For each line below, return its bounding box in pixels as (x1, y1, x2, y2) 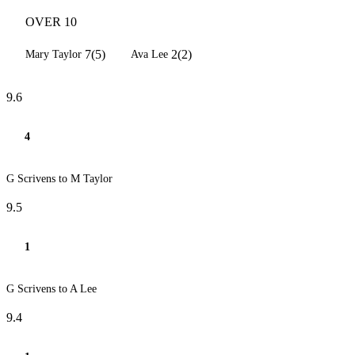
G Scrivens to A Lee (6, 283, 97, 295)
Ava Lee (131, 48, 168, 60)
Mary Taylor (25, 48, 82, 60)
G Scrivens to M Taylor (6, 173, 113, 185)
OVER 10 (25, 15, 77, 29)
